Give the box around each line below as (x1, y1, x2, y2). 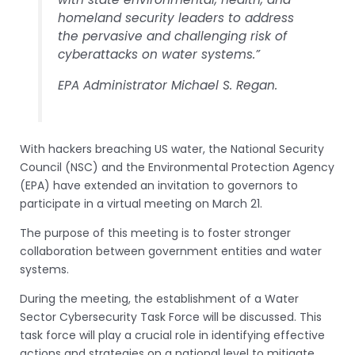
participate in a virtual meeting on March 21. (20, 196, 262, 212)
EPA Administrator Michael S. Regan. (58, 76, 278, 94)
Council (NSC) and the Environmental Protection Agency (20, 159, 334, 176)
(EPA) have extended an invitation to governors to (20, 177, 298, 194)
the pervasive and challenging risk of (58, 28, 288, 45)
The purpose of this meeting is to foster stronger (20, 225, 291, 242)
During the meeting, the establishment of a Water (20, 291, 299, 307)
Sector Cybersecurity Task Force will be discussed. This (20, 309, 322, 326)
